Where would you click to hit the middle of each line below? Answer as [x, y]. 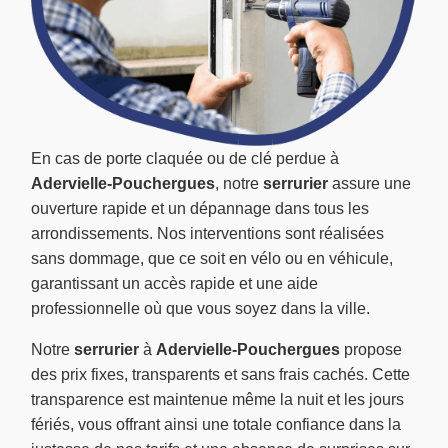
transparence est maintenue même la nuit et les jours [217, 400]
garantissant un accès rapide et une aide [174, 284]
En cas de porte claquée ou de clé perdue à [185, 159]
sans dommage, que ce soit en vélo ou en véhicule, [212, 259]
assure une [369, 184]
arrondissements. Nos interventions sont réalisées [207, 234]
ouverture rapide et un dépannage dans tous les [200, 209]
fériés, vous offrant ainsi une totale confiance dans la [216, 425]
